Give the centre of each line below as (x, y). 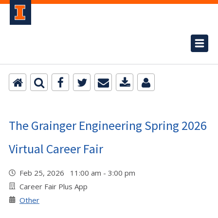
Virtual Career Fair (56, 149)
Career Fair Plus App (54, 186)
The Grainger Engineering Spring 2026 (108, 125)
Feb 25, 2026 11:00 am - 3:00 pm (79, 173)
